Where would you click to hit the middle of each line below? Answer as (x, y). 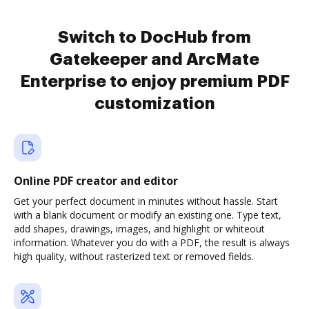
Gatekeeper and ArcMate (154, 59)
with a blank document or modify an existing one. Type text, (148, 215)
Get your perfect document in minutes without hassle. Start (146, 201)
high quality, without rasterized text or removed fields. (134, 256)
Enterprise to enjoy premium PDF (154, 81)
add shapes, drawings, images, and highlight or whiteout (139, 229)
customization (154, 103)
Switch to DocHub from (154, 37)
